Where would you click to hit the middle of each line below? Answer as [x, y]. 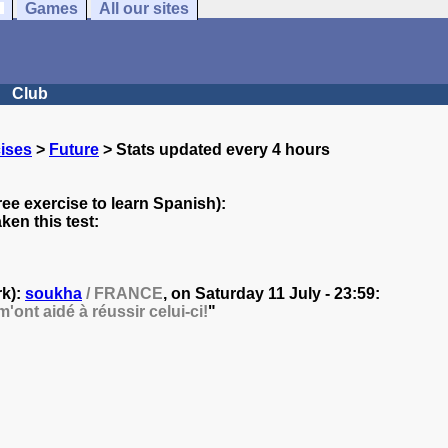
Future [74, 149]
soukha [53, 293]
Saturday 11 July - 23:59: [287, 293]
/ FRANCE [122, 293]
